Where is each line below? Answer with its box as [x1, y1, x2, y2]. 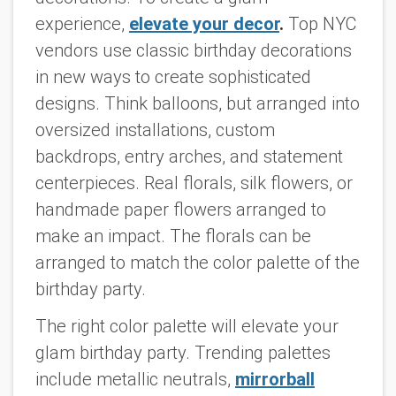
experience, [35, 12, 129, 34]
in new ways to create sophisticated [35, 65, 311, 88]
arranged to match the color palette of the [35, 251, 360, 273]
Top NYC [288, 12, 356, 34]
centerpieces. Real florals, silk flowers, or [35, 171, 353, 194]
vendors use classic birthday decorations [35, 39, 352, 61]
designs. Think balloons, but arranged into [35, 92, 360, 114]
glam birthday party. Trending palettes [35, 342, 331, 364]
